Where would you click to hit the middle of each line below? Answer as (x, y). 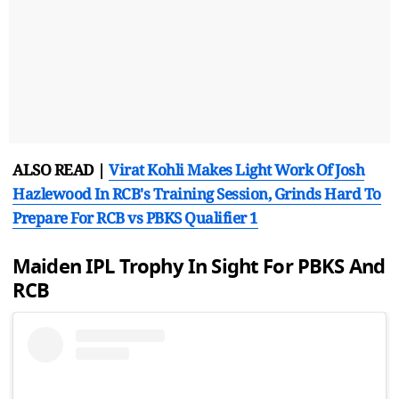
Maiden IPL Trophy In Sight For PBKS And (199, 266)
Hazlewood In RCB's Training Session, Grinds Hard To (197, 193)
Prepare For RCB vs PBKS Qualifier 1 (135, 217)
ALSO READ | (61, 169)
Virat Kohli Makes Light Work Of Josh (236, 169)
